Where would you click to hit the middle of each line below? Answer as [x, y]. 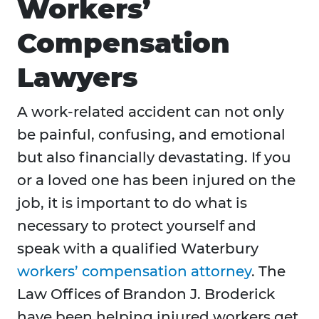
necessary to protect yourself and [137, 226]
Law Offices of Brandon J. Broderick [146, 294]
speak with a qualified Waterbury [138, 249]
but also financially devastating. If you [154, 158]
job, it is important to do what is [132, 203]
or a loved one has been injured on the [156, 181]
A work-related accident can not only [151, 112]
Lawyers [77, 78]
